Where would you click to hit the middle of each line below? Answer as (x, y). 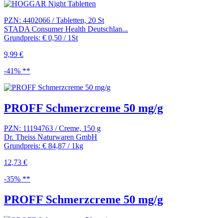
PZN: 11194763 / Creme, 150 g (52, 128)
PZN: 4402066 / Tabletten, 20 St (54, 20)
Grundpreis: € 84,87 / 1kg (44, 146)
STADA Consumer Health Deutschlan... (66, 29)
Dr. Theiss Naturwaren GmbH (51, 137)
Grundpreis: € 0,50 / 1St (41, 37)
